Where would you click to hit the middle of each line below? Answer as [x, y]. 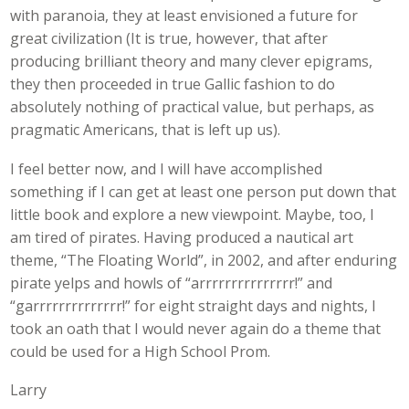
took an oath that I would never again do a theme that [196, 328]
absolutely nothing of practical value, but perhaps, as [193, 107]
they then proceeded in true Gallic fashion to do [173, 84]
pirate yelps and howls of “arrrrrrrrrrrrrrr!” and [172, 283]
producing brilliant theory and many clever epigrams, [192, 62]
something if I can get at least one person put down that [204, 191]
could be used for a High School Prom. [141, 351]
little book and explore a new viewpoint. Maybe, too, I [193, 214]
